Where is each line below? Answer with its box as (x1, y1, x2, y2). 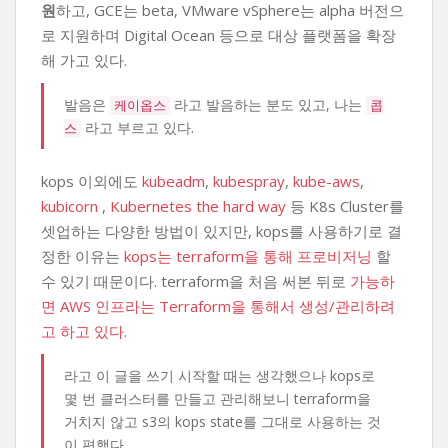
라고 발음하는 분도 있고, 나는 (170, 95, 366, 114)
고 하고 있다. (41, 321, 127, 341)
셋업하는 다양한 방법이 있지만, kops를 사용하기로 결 (41, 221, 402, 241)
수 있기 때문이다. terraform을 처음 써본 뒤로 (41, 271, 350, 291)
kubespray (213, 171, 285, 191)
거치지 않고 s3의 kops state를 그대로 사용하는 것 (64, 412, 381, 431)
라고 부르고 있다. (81, 118, 194, 137)
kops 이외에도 (41, 171, 142, 191)
